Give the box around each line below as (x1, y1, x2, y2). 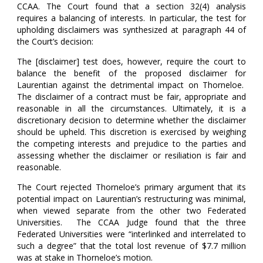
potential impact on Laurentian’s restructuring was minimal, (16, 193, 247, 205)
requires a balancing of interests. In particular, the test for (16, 12, 247, 24)
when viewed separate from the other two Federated (16, 205, 247, 217)
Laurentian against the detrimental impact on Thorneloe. (16, 79, 247, 91)
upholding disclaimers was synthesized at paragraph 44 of (16, 24, 247, 36)
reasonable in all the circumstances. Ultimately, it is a (16, 103, 247, 114)
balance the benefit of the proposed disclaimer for (16, 68, 247, 79)
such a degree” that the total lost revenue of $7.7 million (16, 240, 247, 252)
